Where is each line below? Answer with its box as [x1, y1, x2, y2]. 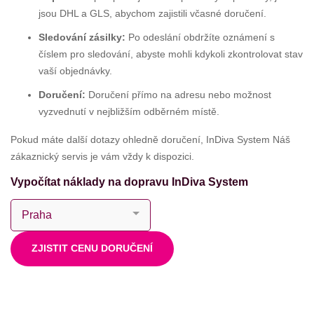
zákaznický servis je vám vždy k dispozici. [11, 151, 194, 163]
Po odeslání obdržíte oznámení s [125, 32, 275, 43]
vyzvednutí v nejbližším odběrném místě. [39, 106, 219, 118]
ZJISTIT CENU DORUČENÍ [32, 243, 153, 254]
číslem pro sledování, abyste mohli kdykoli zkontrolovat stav [39, 48, 303, 60]
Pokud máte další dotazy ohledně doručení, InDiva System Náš [11, 134, 290, 146]
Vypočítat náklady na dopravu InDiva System [11, 176, 248, 189]
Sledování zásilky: [39, 32, 125, 43]
